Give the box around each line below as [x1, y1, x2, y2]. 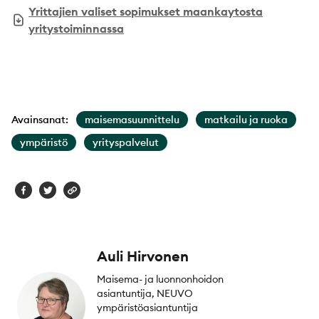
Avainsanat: [11, 113, 68, 126]
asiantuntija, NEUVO [97, 286, 193, 300]
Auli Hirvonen [97, 246, 189, 265]
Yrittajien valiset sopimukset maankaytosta [28, 4, 263, 19]
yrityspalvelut [93, 135, 159, 149]
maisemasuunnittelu [85, 113, 179, 126]
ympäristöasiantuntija [97, 300, 198, 314]
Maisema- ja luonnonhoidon [97, 272, 224, 286]
